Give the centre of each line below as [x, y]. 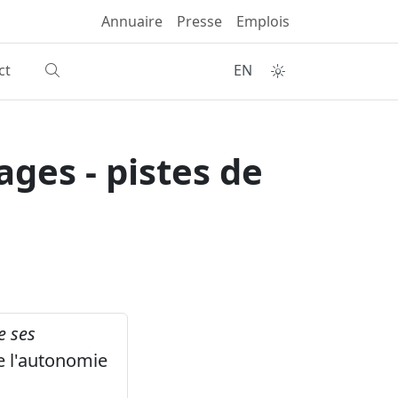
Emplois [263, 21]
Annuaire [132, 21]
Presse [199, 21]
